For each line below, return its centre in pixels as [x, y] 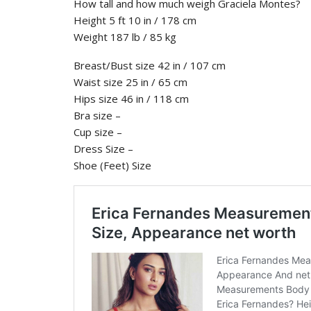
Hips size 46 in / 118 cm [131, 98]
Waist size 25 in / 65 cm [131, 82]
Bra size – [97, 115]
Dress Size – [103, 148]
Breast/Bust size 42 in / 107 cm [150, 65]
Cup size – [98, 132]
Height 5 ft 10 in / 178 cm [135, 20]
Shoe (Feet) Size [112, 165]
